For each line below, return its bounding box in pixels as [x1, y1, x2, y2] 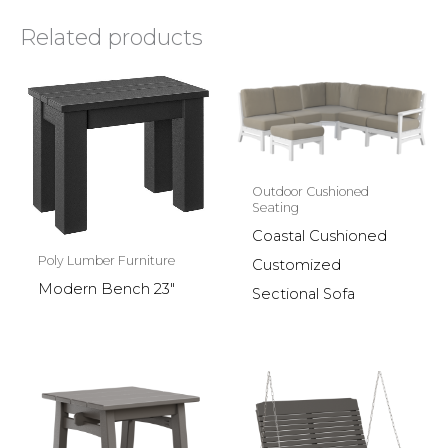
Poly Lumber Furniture [37, 253, 175, 269]
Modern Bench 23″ [37, 280, 175, 299]
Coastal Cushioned [251, 227, 387, 246]
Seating [251, 200, 299, 216]
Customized [251, 256, 341, 275]
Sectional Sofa [251, 285, 355, 304]
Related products [20, 23, 203, 50]
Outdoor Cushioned [251, 184, 369, 200]
